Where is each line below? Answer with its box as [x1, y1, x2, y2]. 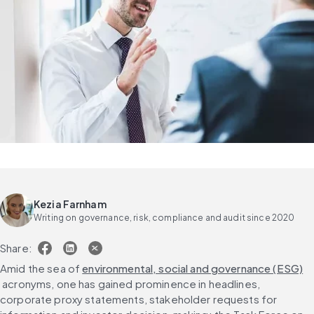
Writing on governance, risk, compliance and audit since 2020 [34, 212, 295, 223]
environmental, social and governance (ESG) [82, 261, 303, 275]
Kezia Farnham [34, 197, 107, 210]
